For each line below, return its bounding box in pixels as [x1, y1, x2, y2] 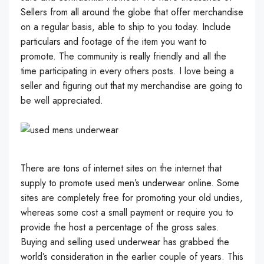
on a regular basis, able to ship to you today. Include [21, 20, 231, 34]
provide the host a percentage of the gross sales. [21, 220, 219, 234]
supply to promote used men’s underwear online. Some [21, 176, 239, 190]
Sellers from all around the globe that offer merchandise [21, 5, 243, 19]
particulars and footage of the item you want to [21, 35, 207, 48]
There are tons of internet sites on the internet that [21, 161, 222, 175]
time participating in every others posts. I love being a [21, 64, 234, 78]
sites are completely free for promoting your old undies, [21, 191, 243, 204]
